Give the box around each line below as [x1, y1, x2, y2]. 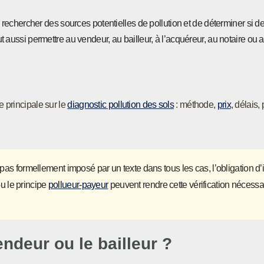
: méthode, [174, 100, 217, 110]
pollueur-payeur [48, 180, 108, 190]
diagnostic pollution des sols [67, 100, 174, 110]
